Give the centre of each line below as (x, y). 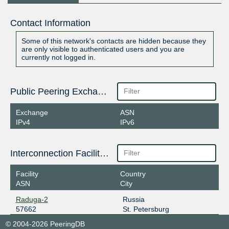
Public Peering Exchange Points (102, 92)
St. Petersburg (146, 209)
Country (133, 174)
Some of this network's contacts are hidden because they (113, 41)
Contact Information (50, 23)
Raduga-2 (32, 200)
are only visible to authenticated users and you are (103, 49)
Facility (27, 174)
